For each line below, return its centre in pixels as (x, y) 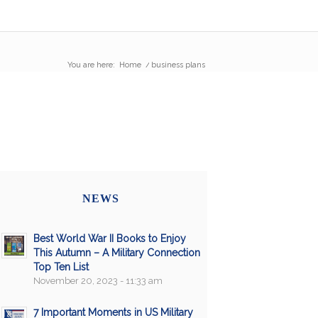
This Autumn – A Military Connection (116, 252)
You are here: (91, 65)
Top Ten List (61, 267)
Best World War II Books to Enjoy (109, 238)
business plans (178, 65)
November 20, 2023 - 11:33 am (98, 280)
